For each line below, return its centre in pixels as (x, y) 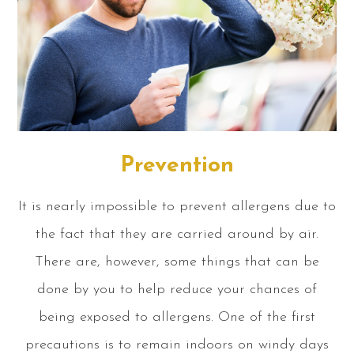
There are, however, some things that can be (177, 262)
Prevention (177, 166)
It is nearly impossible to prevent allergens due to (177, 206)
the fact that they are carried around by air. (177, 234)
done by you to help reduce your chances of (177, 289)
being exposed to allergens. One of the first (177, 317)
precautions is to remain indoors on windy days (177, 345)
